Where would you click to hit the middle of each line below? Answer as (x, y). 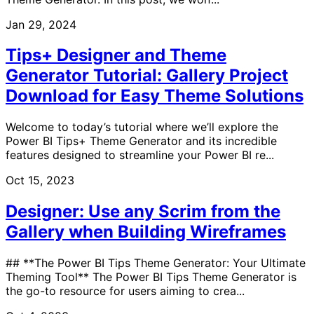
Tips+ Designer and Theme (116, 55)
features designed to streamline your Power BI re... (140, 155)
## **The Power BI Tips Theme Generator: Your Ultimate (156, 263)
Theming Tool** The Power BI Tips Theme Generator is (151, 277)
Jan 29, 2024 (41, 24)
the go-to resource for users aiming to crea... (125, 291)
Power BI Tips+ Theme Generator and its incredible (141, 141)
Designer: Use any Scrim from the (143, 212)
